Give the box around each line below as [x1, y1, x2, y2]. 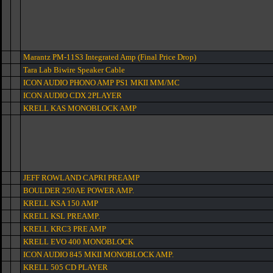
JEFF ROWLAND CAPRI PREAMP [23, 173, 140, 182]
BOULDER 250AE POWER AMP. [23, 186, 134, 195]
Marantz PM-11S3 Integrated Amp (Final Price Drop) [23, 52, 196, 62]
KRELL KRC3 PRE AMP [23, 224, 106, 233]
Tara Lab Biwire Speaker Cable [23, 65, 125, 74]
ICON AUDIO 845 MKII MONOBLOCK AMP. [23, 250, 174, 259]
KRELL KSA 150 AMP [23, 199, 98, 208]
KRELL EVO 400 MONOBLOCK [23, 237, 133, 246]
